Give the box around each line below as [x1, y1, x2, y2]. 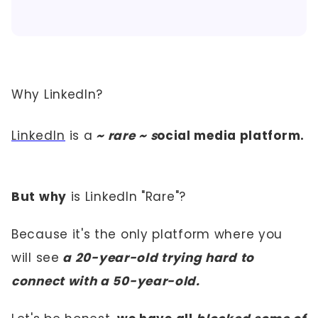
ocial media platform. [157, 127, 305, 144]
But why [11, 188, 67, 205]
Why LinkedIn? [11, 86, 104, 103]
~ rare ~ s [96, 127, 158, 144]
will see [11, 249, 60, 266]
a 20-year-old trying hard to [62, 249, 254, 266]
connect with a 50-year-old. [11, 273, 204, 290]
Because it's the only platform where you [11, 226, 283, 243]
